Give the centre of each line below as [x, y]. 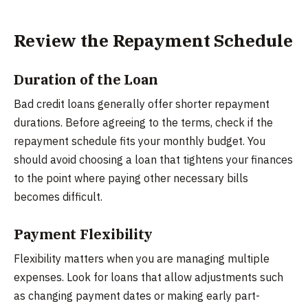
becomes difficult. [58, 197]
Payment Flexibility [84, 234]
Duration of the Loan [86, 80]
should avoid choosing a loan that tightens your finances [153, 160]
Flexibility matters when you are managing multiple [142, 259]
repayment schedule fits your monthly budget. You [140, 141]
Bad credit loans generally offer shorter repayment [142, 104]
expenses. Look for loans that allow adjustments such [148, 277]
